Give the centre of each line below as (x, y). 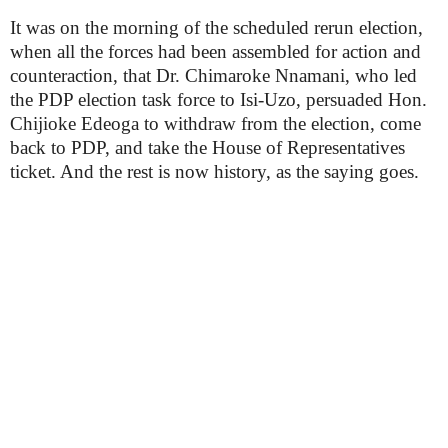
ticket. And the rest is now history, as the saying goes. (214, 171)
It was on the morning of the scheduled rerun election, (216, 27)
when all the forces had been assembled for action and (215, 51)
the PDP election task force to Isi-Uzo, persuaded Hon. (218, 99)
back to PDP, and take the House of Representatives (207, 147)
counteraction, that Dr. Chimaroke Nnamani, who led (213, 75)
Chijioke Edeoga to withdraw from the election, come (215, 123)
